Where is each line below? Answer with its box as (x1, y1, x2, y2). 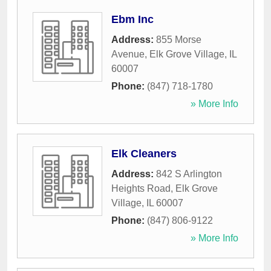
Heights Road (111, 183, 171, 194)
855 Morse (156, 34, 201, 45)
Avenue (111, 49, 145, 60)
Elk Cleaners (111, 148, 177, 160)
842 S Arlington (156, 169, 222, 180)
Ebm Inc (111, 13, 154, 26)
